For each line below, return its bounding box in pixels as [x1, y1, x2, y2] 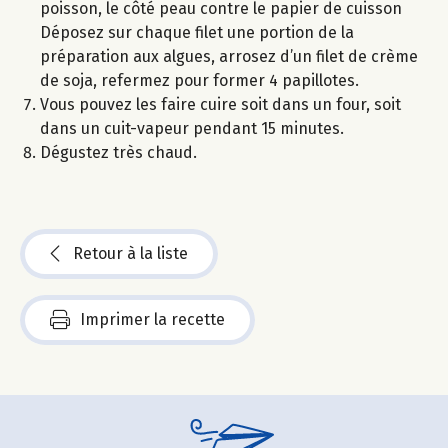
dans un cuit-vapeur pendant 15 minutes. [40, 119, 344, 139]
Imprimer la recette [80, 310, 225, 330]
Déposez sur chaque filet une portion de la [40, 23, 354, 43]
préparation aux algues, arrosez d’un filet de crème [40, 47, 418, 67]
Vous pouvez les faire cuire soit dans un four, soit [40, 95, 401, 115]
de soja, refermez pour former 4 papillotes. [40, 71, 359, 91]
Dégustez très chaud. [40, 143, 197, 163]
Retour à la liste [73, 244, 188, 264]
